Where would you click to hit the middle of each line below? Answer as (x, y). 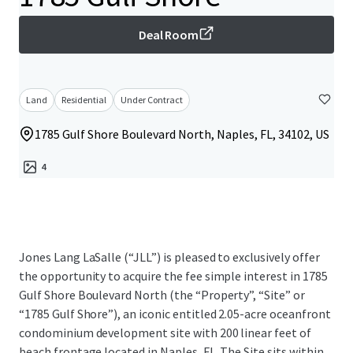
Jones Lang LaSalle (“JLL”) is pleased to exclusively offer (169, 257)
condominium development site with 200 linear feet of (165, 333)
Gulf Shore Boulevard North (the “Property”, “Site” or (162, 295)
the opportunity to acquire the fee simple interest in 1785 (173, 276)
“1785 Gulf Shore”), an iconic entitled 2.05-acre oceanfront (175, 314)
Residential (84, 100)
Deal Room (169, 35)
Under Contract (152, 100)
